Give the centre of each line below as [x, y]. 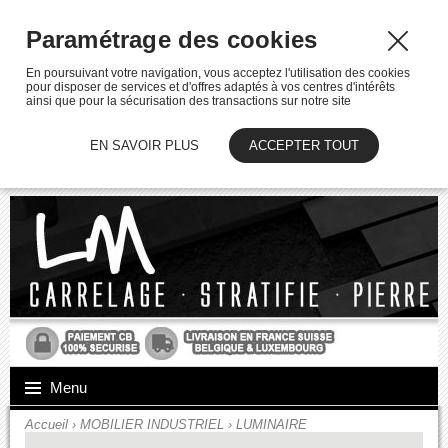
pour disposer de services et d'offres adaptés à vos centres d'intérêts [210, 86]
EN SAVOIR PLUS [144, 145]
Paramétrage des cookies [171, 39]
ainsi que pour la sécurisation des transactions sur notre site [188, 100]
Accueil [46, 424]
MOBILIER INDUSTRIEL [152, 424]
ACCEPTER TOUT [303, 145]
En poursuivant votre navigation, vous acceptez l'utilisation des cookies [217, 72]
